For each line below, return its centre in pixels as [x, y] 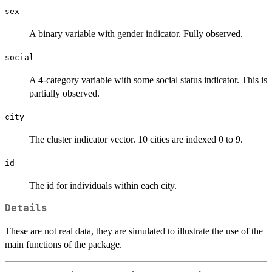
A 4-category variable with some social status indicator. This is [148, 80]
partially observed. [64, 93]
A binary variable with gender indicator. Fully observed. [136, 34]
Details [26, 209]
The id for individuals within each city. [103, 186]
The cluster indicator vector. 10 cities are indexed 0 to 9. [136, 140]
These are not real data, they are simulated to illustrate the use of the [134, 231]
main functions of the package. [63, 245]
